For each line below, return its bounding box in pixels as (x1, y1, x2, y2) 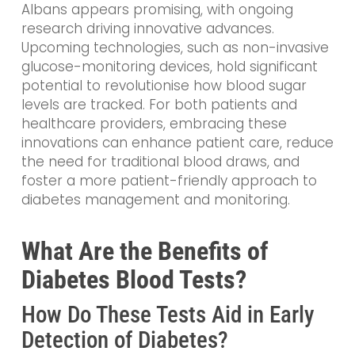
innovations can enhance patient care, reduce (21, 132, 334, 152)
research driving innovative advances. (21, 18, 274, 38)
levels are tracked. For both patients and (21, 94, 297, 114)
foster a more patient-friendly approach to (21, 170, 317, 190)
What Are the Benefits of (21, 236, 268, 267)
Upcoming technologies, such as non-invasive (21, 37, 329, 57)
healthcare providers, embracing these (21, 113, 287, 133)
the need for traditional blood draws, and (21, 151, 300, 171)
